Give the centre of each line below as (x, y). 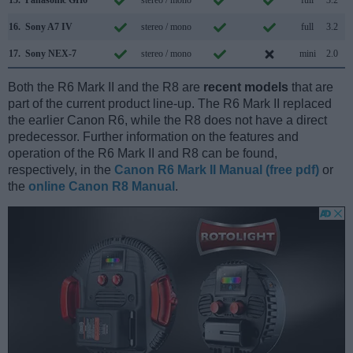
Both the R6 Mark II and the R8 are (106, 87)
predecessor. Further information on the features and (153, 137)
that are (311, 87)
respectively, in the (61, 170)
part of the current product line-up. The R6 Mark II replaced (170, 104)
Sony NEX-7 (51, 54)
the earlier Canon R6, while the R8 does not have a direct (167, 121)
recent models (246, 87)
